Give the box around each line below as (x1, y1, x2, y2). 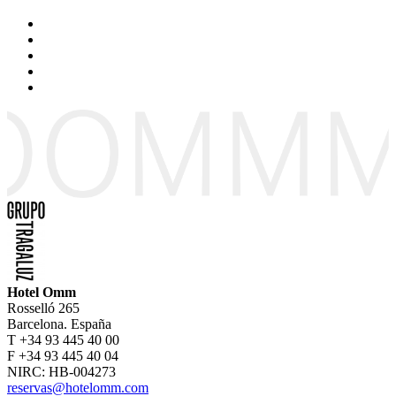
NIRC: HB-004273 (7, 363, 116, 379)
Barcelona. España (7, 316, 111, 331)
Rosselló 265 (7, 300, 80, 316)
